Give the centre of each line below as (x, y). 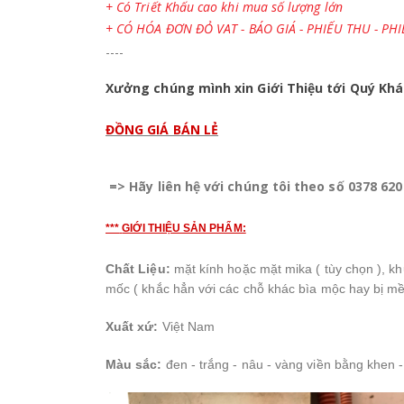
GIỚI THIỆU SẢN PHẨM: (184, 229)
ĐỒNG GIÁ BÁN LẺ (162, 129)
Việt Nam (187, 326)
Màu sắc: (134, 364)
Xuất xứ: (132, 326)
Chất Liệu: (138, 268)
